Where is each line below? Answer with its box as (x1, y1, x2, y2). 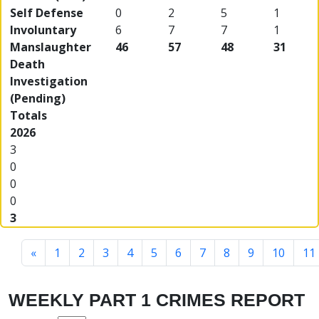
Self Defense (10, 5, 83, 21)
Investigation (10, 73, 88, 90)
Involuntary (10, 22, 76, 38)
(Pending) (10, 90, 66, 107)
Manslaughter (10, 39, 91, 56)
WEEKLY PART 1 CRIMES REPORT (9, 290, 305, 310)
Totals (10, 108, 47, 124)
